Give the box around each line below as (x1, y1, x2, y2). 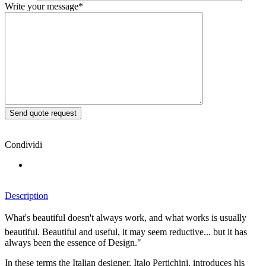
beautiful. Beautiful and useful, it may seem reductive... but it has (5, 226, 247, 237)
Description (5, 190, 48, 201)
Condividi (5, 139, 42, 150)
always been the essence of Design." (5, 237, 141, 248)
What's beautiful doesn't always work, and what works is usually (5, 212, 246, 223)
